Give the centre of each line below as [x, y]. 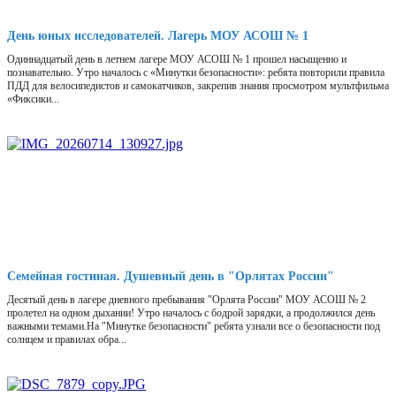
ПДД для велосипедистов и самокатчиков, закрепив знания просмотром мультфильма [198, 86]
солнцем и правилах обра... [67, 340]
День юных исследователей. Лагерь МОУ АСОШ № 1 [158, 36]
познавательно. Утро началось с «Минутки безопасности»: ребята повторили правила [196, 73]
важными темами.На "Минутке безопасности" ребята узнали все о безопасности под [194, 327]
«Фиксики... [33, 99]
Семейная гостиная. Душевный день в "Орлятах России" [171, 277]
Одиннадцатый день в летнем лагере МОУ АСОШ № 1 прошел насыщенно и [177, 60]
